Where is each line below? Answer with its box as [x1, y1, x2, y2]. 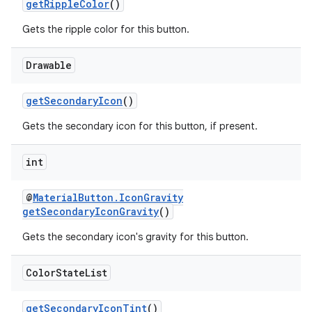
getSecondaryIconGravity [22, 205, 159, 218]
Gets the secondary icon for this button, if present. [22, 120, 258, 132]
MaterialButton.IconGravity [33, 191, 183, 204]
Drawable [26, 58, 72, 72]
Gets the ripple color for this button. [22, 23, 189, 36]
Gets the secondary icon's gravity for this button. [22, 231, 249, 243]
